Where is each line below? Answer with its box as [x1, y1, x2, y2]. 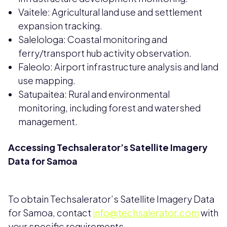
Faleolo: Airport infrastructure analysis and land [18, 61, 218, 73]
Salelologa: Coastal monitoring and [18, 33, 167, 46]
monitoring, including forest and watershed [18, 102, 201, 114]
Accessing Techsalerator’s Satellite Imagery [8, 141, 208, 154]
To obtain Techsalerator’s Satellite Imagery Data [8, 193, 214, 205]
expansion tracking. [18, 20, 102, 32]
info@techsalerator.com [93, 207, 199, 219]
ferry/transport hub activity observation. [18, 47, 192, 59]
